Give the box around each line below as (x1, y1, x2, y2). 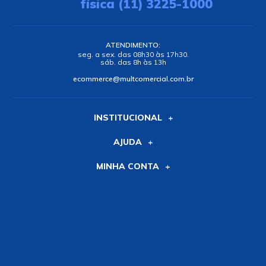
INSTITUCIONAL (93, 112, 162, 123)
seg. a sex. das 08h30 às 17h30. (77, 50, 189, 59)
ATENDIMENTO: (106, 40, 160, 50)
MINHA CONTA (96, 161, 159, 172)
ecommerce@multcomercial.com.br (72, 74, 194, 84)
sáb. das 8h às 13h (100, 58, 166, 67)
